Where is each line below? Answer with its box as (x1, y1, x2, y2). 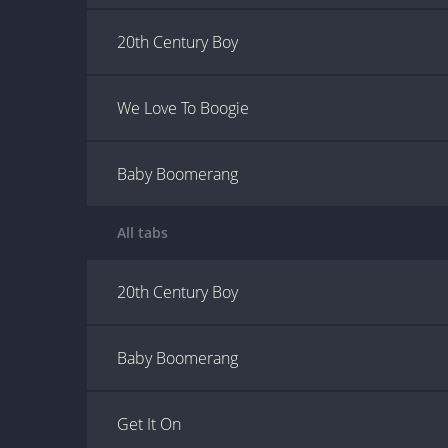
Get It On (117, 413, 181, 435)
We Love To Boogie (117, 97, 249, 119)
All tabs (117, 223, 168, 242)
